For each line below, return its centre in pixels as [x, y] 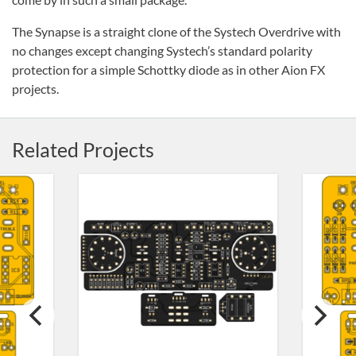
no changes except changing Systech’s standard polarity [162, 50]
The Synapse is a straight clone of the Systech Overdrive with [176, 31]
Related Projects [83, 149]
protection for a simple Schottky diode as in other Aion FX [168, 69]
